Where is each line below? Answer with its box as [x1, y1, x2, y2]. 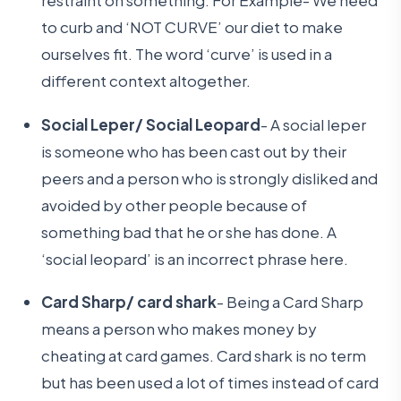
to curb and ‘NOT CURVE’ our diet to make [41, 17, 344, 38]
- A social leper [260, 114, 367, 134]
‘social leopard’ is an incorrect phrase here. [41, 248, 349, 269]
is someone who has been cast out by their [41, 141, 347, 161]
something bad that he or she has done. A [41, 221, 337, 242]
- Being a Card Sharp [217, 291, 364, 311]
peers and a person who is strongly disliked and [41, 167, 379, 188]
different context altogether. [41, 71, 252, 91]
